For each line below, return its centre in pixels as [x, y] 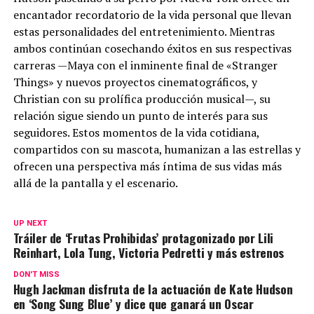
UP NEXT [30, 224]
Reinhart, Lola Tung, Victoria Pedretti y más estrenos [149, 253]
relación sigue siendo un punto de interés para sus [140, 116]
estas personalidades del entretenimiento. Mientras [144, 32]
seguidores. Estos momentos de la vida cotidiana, [136, 133]
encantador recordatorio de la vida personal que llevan [152, 15]
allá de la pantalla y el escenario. [95, 183]
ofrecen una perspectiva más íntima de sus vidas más [147, 166]
